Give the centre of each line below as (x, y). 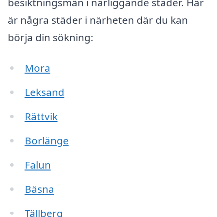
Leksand (44, 92)
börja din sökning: (51, 37)
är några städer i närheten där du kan (98, 20)
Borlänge (46, 140)
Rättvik (41, 116)
